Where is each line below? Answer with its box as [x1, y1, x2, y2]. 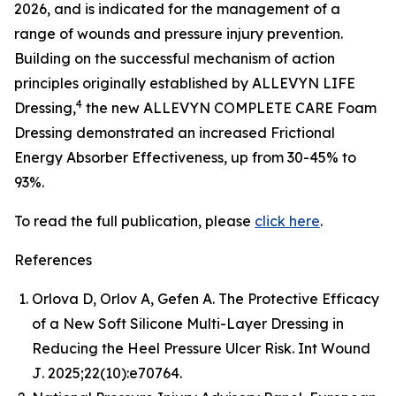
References [14, 251, 92, 270]
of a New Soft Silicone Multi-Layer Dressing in [32, 315, 344, 333]
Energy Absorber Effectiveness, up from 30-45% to [14, 148, 356, 167]
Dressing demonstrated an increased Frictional [14, 124, 335, 142]
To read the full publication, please [14, 212, 255, 231]
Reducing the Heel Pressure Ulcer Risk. [32, 339, 298, 358]
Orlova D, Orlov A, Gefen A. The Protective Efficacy [32, 290, 379, 308]
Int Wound [298, 339, 370, 358]
